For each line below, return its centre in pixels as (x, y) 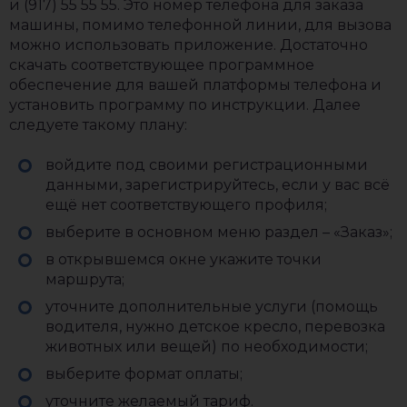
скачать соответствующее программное (162, 65)
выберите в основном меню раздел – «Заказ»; (219, 232)
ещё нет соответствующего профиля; (186, 205)
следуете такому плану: (98, 125)
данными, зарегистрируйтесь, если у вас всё (218, 185)
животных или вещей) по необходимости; (207, 347)
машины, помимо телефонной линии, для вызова (200, 25)
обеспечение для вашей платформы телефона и (195, 85)
